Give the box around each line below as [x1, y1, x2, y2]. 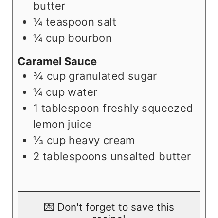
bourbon [68, 31, 112, 44]
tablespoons [42, 150, 108, 163]
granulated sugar [69, 70, 157, 83]
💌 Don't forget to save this [44, 201, 174, 214]
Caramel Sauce [18, 55, 97, 68]
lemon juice [33, 118, 92, 131]
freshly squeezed [103, 102, 194, 115]
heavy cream [69, 134, 135, 147]
